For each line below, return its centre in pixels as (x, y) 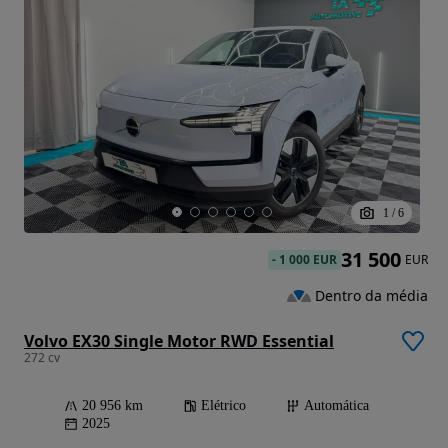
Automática (336, 405)
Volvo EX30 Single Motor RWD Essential (179, 340)
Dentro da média (371, 295)
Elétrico (223, 405)
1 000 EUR (308, 259)
